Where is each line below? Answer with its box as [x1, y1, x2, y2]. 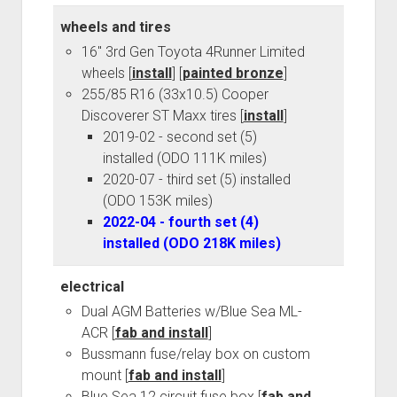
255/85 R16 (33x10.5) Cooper [81, 86, 269, 104]
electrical [59, 278, 124, 296]
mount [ [81, 367, 128, 385]
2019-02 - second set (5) [102, 128, 257, 146]
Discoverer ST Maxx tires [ [81, 107, 244, 125]
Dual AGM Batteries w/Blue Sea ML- [81, 303, 302, 321]
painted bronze [182, 65, 284, 82]
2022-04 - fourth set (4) [102, 214, 259, 231]
